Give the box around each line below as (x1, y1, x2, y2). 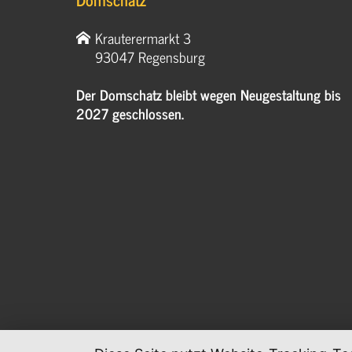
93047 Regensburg (95, 45, 205, 69)
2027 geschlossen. (76, 101, 188, 126)
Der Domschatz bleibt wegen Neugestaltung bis (76, 82, 341, 107)
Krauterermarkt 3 (95, 26, 191, 50)
